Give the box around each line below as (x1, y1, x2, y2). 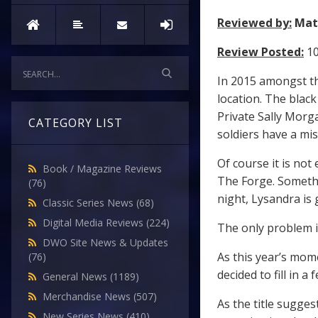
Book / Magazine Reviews (43, 162, 162, 176)
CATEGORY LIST (28, 115, 123, 131)
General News (43, 270, 110, 284)
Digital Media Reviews (43, 216, 146, 230)
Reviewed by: (217, 15, 292, 31)
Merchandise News (43, 290, 133, 304)
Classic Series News (43, 196, 136, 210)
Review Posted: (217, 44, 304, 60)
